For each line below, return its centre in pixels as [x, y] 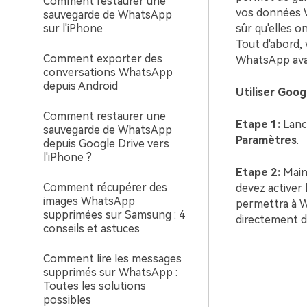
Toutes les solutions [95, 286]
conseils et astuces [91, 229]
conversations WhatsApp [108, 72]
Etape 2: [258, 172]
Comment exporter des [103, 59]
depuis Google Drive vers [106, 144]
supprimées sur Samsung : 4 [114, 215]
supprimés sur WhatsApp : [110, 272]
